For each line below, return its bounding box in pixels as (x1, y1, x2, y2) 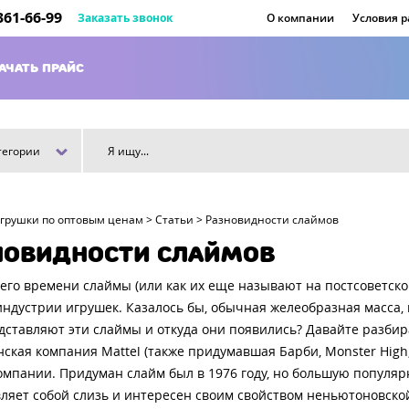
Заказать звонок (78, 12, 173, 25)
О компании (267, 12, 334, 25)
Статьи (155, 214, 194, 226)
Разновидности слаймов (205, 214, 339, 226)
